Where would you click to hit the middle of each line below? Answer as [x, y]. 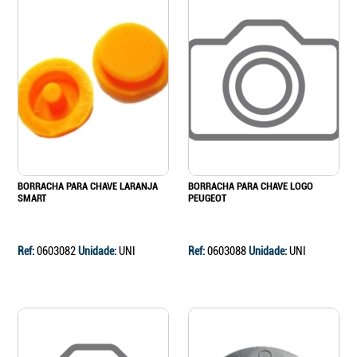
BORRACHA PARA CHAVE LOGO [251, 186]
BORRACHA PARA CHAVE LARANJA [88, 186]
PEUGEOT [207, 198]
